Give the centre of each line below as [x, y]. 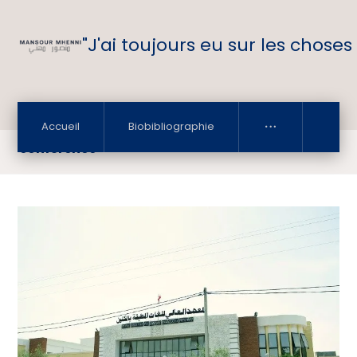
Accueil [61, 126]
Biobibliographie [172, 126]
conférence [58, 149]
